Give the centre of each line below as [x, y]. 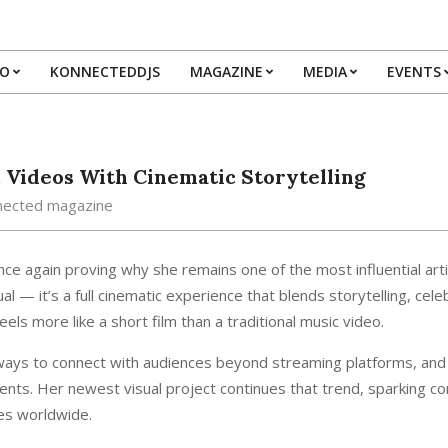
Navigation [259, 109]
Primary [249, 83]
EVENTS [413, 71]
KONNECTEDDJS [104, 71]
